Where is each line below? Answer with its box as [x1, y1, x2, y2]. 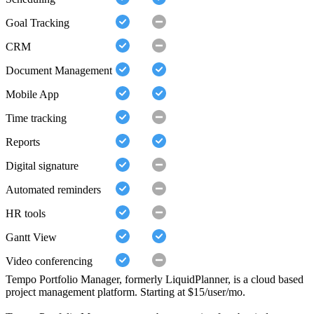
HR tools [6, 207, 46, 220]
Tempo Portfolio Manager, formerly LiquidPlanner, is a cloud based [6, 273, 303, 286]
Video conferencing [6, 255, 93, 268]
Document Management [6, 64, 112, 77]
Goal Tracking [6, 17, 69, 29]
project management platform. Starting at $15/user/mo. [6, 286, 245, 299]
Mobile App [6, 88, 59, 101]
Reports [6, 136, 40, 149]
